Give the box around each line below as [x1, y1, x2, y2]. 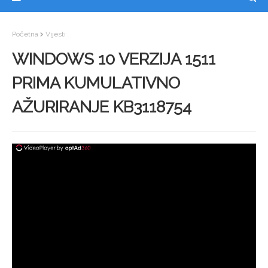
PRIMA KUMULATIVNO [12, 74, 180, 92]
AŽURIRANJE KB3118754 [12, 98, 191, 116]
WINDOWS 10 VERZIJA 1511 [12, 50, 215, 68]
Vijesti [45, 30, 66, 38]
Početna [12, 30, 38, 38]
